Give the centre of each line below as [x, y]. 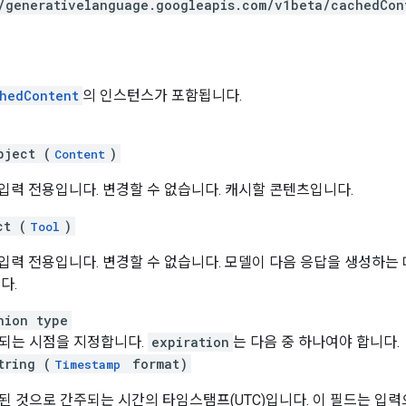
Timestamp [87, 364]
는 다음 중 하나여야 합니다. [316, 342]
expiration [190, 342]
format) [156, 363]
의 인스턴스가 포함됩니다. [162, 95]
